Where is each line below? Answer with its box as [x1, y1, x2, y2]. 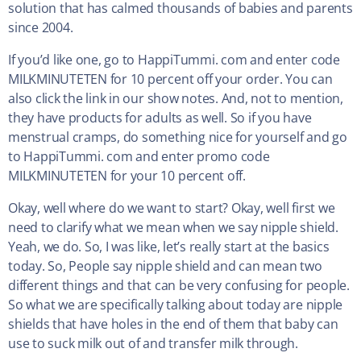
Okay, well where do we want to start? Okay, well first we [8, 199, 335, 218]
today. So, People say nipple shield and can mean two [8, 257, 322, 276]
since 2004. [8, 19, 73, 37]
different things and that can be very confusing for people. [8, 276, 350, 295]
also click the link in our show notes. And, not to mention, [8, 89, 343, 108]
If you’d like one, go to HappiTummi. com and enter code [8, 51, 340, 69]
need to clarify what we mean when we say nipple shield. [8, 218, 338, 237]
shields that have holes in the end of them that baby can [8, 315, 338, 334]
